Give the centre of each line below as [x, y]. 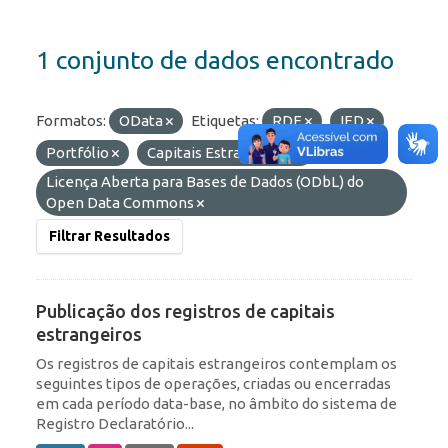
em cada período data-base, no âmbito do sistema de [216, 404]
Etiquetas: [225, 121]
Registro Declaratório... [115, 424]
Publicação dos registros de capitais [185, 311]
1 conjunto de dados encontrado [215, 60]
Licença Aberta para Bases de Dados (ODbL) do [205, 182]
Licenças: [352, 153]
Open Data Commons [121, 203]
